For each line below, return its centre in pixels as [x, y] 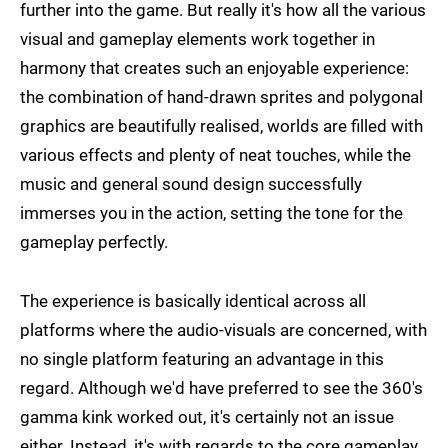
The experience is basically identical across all [193, 301]
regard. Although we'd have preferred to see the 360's [221, 388]
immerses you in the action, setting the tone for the [211, 213]
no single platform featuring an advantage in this [202, 359]
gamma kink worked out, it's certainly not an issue [207, 417]
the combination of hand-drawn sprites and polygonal [221, 97]
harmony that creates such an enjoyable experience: [214, 68]
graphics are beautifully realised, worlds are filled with [221, 126]
